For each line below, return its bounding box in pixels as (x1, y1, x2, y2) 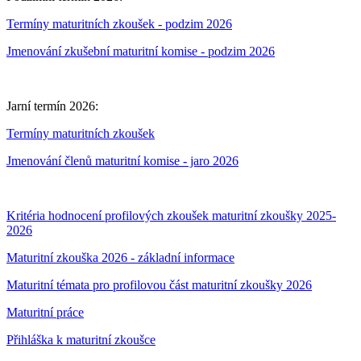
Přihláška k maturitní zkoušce (6, 332, 156, 346)
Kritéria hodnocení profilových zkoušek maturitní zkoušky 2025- (6, 208, 336, 222)
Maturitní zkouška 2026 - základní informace (6, 250, 234, 264)
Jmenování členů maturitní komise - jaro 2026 (6, 153, 239, 168)
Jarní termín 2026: (6, 98, 98, 113)
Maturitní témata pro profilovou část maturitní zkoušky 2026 (6, 277, 312, 292)
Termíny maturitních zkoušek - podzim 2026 (6, 16, 232, 31)
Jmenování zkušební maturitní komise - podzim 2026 (6, 44, 275, 58)
